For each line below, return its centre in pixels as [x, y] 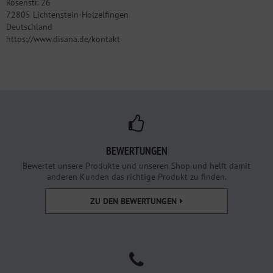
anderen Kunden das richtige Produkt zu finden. [136, 177]
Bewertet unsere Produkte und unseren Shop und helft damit [136, 166]
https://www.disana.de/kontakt [63, 39]
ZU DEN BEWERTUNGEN [133, 201]
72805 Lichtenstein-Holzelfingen [67, 15]
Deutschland [29, 27]
